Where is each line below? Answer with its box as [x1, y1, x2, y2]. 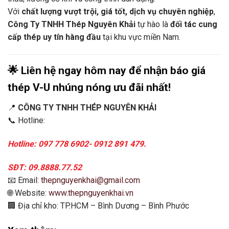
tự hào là [135, 19, 170, 29]
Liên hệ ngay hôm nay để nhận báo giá [21, 64, 205, 77]
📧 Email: [8, 175, 41, 185]
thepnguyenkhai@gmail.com [41, 175, 140, 185]
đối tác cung [170, 19, 217, 29]
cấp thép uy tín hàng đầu [8, 32, 101, 42]
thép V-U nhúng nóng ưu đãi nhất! [8, 81, 171, 94]
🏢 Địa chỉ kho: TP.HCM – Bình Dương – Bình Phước [8, 200, 189, 211]
